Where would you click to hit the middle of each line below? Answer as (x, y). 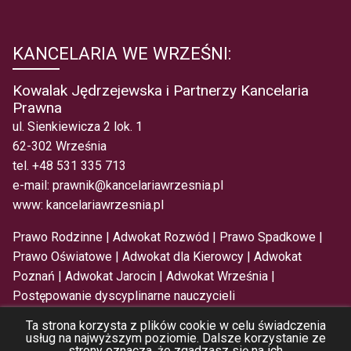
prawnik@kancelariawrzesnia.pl (138, 186)
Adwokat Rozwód (161, 237)
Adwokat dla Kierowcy (183, 257)
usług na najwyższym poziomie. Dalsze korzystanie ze (175, 338)
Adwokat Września (217, 277)
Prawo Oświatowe (62, 257)
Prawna (37, 108)
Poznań (34, 277)
